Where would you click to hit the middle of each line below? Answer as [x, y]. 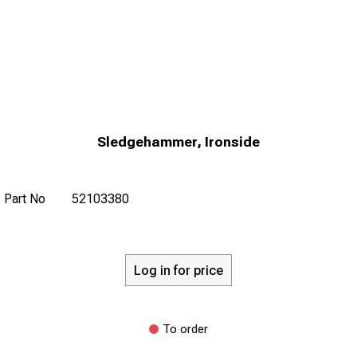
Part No [25, 199]
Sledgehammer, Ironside [178, 142]
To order [185, 329]
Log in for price [178, 270]
